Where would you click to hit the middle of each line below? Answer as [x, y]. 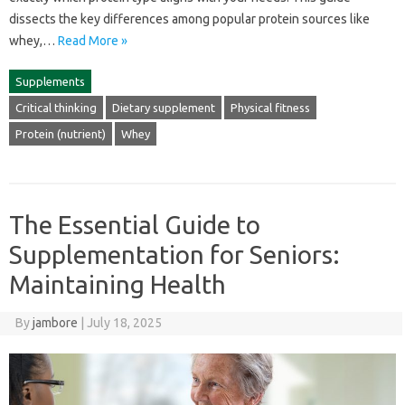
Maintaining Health [118, 284]
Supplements [50, 81]
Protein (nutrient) [61, 133]
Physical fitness [270, 107]
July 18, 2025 [124, 322]
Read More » [93, 40]
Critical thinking [56, 107]
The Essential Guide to [135, 224]
